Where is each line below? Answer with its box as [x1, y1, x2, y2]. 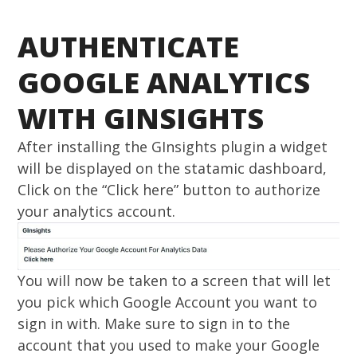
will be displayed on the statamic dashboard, [18, 159, 328, 178]
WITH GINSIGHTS [18, 99, 265, 138]
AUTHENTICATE [18, 27, 240, 66]
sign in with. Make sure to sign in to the [18, 313, 291, 333]
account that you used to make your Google [18, 335, 320, 355]
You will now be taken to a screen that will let [18, 270, 331, 290]
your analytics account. [18, 202, 176, 221]
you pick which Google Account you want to [18, 292, 318, 312]
